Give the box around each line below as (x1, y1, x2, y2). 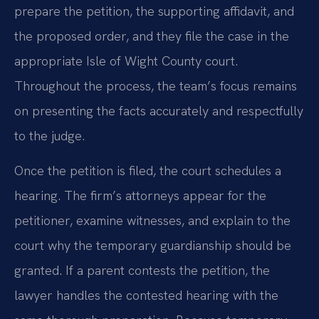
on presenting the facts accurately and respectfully (14, 103, 303, 120)
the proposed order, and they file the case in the (14, 28, 289, 45)
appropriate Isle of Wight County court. (14, 53, 238, 70)
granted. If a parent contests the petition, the (14, 262, 270, 279)
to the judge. (14, 127, 85, 145)
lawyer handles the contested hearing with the (14, 287, 278, 304)
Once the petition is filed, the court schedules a (14, 162, 281, 179)
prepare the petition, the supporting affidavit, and (14, 3, 294, 20)
